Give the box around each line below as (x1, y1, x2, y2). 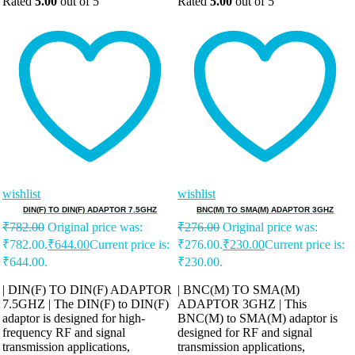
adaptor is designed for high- (2, 311, 145, 326)
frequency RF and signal (2, 326, 125, 340)
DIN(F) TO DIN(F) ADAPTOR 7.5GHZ (23, 205, 157, 215)
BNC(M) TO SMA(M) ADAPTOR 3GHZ (197, 205, 334, 215)
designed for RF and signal (177, 326, 312, 340)
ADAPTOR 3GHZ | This (177, 297, 307, 311)
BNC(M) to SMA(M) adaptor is (177, 311, 338, 326)
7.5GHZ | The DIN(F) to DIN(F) (2, 297, 169, 311)
